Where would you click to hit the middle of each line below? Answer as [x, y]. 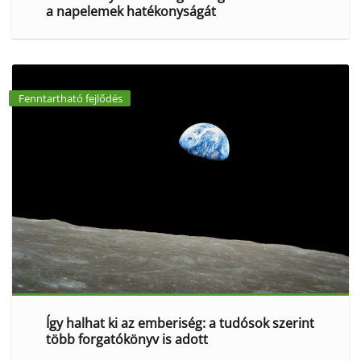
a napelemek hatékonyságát [131, 11]
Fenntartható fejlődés [71, 98]
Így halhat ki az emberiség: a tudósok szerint [180, 324]
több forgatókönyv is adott [127, 340]
